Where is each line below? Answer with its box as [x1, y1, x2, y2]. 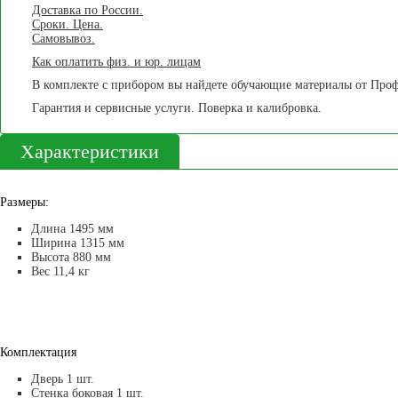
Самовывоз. [32, 31, 95, 45]
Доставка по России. [32, 3, 143, 17]
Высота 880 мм [31, 250, 111, 264]
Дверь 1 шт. [31, 372, 94, 386]
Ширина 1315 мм [31, 235, 124, 250]
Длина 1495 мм [31, 221, 114, 235]
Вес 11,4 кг [31, 264, 90, 278]
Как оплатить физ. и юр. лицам [32, 54, 201, 68]
